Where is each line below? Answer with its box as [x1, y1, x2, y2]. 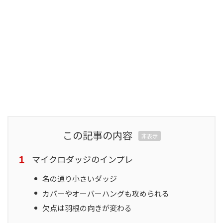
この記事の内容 [62, 128, 132, 143]
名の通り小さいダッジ [42, 173, 117, 184]
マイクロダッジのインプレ [32, 153, 133, 166]
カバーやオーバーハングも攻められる [42, 188, 170, 199]
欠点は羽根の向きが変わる [42, 203, 132, 214]
